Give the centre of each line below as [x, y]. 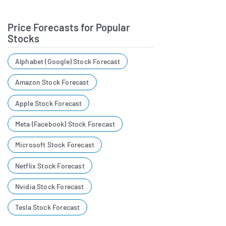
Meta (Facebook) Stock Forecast [65, 124]
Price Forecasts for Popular [69, 27]
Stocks [23, 38]
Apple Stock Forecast [48, 103]
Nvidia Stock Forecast [49, 187]
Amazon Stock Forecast [52, 82]
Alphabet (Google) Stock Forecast [68, 62]
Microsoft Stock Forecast [55, 145]
